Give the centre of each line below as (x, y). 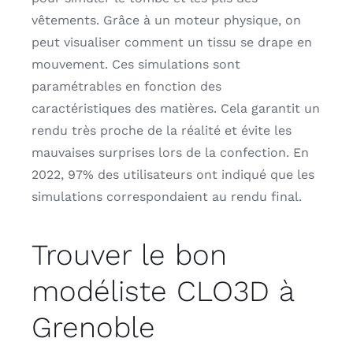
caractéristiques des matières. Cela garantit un (175, 108)
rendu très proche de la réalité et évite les (161, 130)
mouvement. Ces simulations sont (136, 64)
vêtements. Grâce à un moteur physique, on (166, 20)
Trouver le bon (129, 255)
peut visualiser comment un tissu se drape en (171, 42)
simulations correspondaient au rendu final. (166, 196)
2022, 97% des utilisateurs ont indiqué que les (173, 174)
